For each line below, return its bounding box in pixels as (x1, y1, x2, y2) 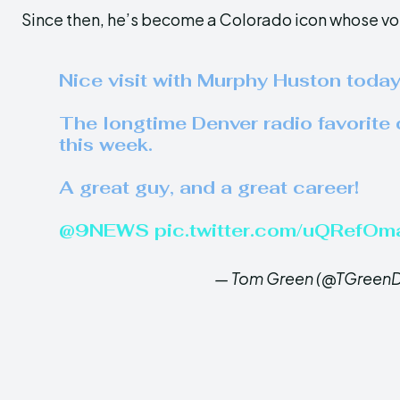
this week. (59, 133, 154, 156)
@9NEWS (59, 219, 150, 242)
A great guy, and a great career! (59, 176, 360, 199)
